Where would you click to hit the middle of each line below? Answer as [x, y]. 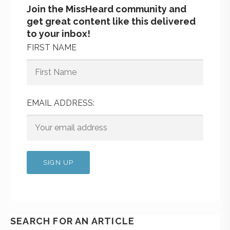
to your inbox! [59, 33]
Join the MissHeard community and [107, 9]
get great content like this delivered [111, 21]
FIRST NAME [52, 47]
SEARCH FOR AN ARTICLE [73, 221]
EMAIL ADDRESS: [61, 103]
